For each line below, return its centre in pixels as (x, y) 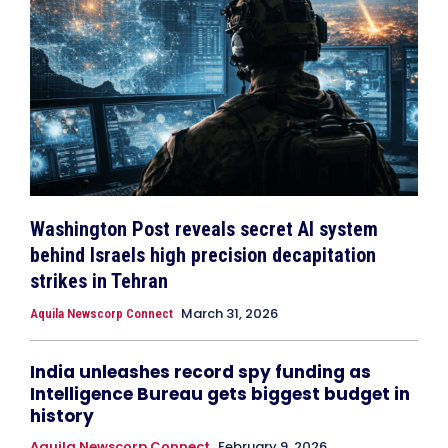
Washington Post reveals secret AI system (204, 228)
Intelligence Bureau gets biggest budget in (220, 393)
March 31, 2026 (229, 313)
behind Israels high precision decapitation (203, 254)
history (62, 415)
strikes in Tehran (99, 280)
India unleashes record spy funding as (200, 371)
